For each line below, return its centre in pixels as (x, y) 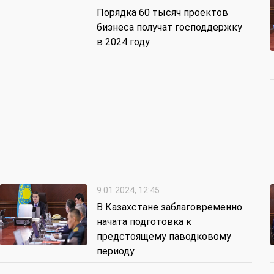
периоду (116, 251)
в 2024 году (123, 42)
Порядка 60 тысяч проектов (162, 13)
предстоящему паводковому (164, 237)
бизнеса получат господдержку (169, 28)
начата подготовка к (144, 222)
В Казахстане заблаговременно (169, 207)
